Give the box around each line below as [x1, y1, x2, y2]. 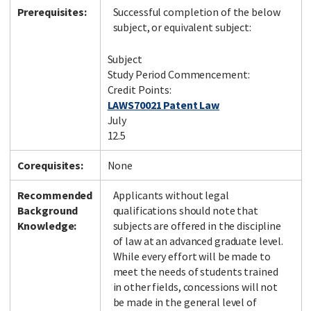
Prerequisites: [17, 5, 87, 19]
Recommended [17, 188, 93, 203]
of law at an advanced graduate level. [112, 234, 284, 249]
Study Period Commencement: [107, 67, 250, 82]
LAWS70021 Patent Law [107, 98, 220, 112]
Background [17, 203, 78, 218]
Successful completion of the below [112, 5, 280, 19]
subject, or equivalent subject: [112, 20, 251, 35]
